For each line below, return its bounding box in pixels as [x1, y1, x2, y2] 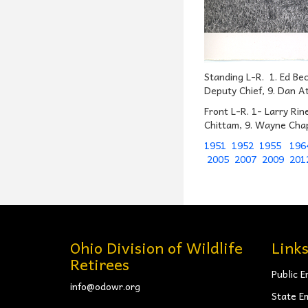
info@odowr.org [70, 278, 140, 294]
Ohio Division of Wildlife [70, 234, 243, 260]
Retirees [70, 251, 129, 276]
